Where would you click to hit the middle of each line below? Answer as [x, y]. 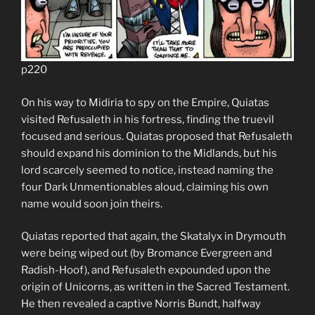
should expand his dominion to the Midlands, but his [149, 153]
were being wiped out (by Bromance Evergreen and [147, 253]
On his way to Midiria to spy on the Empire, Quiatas [145, 102]
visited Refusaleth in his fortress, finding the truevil [148, 119]
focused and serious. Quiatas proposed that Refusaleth [157, 136]
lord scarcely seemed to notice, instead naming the [147, 170]
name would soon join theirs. [92, 204]
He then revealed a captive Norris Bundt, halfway [141, 304]
